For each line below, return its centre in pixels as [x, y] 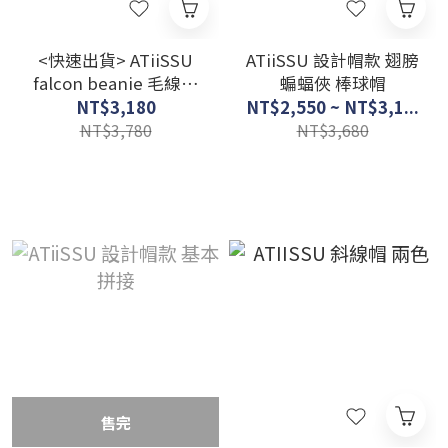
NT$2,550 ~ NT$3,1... [332, 107]
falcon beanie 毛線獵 [115, 83]
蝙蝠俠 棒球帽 [332, 83]
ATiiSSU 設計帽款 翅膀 [332, 60]
